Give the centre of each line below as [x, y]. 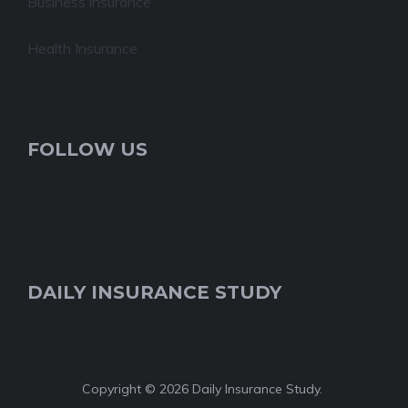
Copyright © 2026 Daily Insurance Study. [204, 389]
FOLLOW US [87, 149]
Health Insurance [82, 48]
